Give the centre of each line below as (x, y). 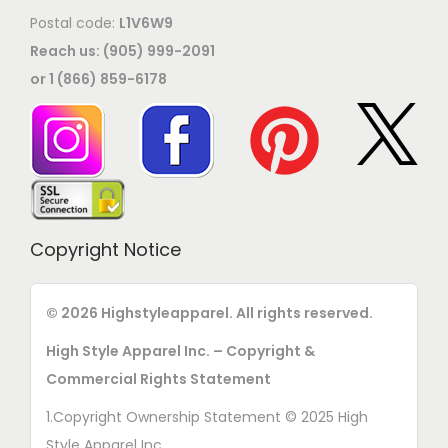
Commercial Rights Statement (158, 379)
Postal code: (74, 23)
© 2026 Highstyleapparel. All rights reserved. (211, 313)
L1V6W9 (146, 23)
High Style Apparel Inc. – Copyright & (180, 351)
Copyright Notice (105, 250)
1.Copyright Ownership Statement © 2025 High (207, 417)
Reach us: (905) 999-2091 (122, 51)
